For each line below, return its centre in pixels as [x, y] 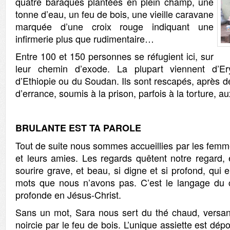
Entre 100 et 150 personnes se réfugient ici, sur [114, 56]
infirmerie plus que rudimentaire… [85, 39]
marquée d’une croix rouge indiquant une [114, 26]
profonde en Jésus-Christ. [68, 195]
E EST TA [82, 128]
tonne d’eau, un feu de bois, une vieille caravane [114, 14]
